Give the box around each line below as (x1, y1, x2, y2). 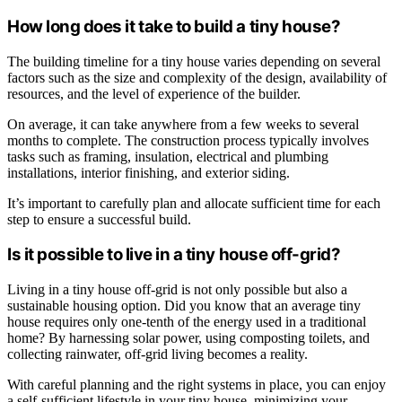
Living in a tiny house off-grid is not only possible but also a (7, 282, 347, 298)
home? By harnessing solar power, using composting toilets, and (7, 330, 370, 346)
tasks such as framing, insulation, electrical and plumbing (7, 148, 328, 164)
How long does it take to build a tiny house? (7, 16, 341, 38)
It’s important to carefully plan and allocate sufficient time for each (7, 195, 380, 211)
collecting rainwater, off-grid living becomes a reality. (7, 346, 308, 363)
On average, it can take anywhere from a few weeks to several (7, 116, 359, 132)
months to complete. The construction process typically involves (7, 132, 369, 148)
